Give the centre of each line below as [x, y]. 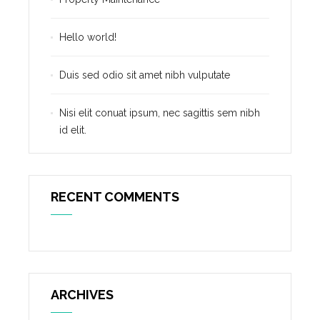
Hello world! [88, 37]
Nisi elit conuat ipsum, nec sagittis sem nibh [160, 112]
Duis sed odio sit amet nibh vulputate [145, 75]
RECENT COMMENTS [115, 196]
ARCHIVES [82, 294]
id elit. [73, 130]
